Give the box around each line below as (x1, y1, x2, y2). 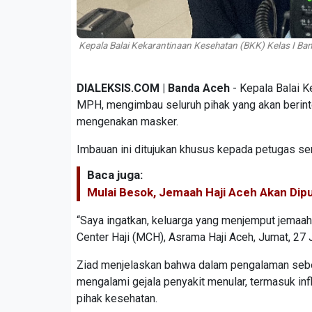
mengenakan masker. (77, 114, 181, 128)
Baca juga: (87, 167, 143, 182)
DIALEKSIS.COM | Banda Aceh (77, 81, 230, 95)
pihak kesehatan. (77, 291, 157, 305)
